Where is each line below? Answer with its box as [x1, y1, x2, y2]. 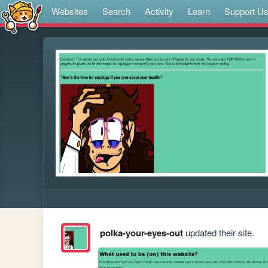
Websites [51, 5, 88, 17]
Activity [145, 5, 173, 17]
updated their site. [182, 226, 254, 239]
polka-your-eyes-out [99, 226, 183, 240]
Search [102, 5, 130, 17]
